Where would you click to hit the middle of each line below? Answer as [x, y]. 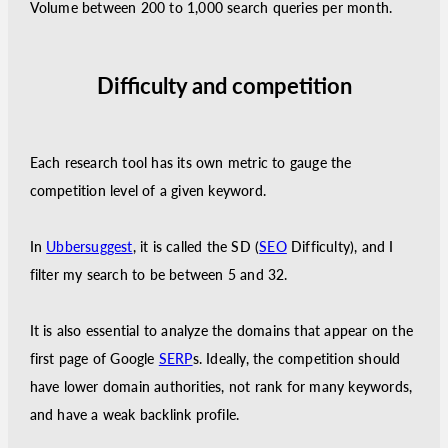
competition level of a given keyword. [147, 190]
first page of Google [94, 358]
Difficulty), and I [340, 246]
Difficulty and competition [224, 85]
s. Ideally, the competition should [296, 358]
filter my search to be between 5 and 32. [158, 274]
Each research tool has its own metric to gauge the [190, 162]
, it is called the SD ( [196, 246]
